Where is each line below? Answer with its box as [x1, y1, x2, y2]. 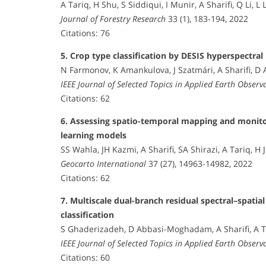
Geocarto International [61, 157, 146, 169]
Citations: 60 [61, 251, 110, 263]
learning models [61, 129, 126, 141]
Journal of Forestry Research [61, 12, 166, 24]
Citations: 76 [61, 27, 110, 39]
